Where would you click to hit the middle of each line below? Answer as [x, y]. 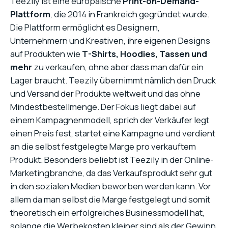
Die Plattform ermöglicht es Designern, [85, 27]
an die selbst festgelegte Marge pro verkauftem [103, 147]
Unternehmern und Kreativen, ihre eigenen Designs [110, 41]
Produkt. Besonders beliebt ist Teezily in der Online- [112, 160]
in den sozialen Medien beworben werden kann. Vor [111, 186]
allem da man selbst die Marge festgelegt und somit [110, 199]
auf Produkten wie [46, 54]
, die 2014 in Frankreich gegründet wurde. [130, 14]
